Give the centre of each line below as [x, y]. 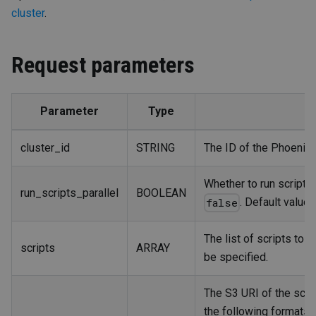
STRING [156, 147]
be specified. [236, 257]
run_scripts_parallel [69, 193]
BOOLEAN [161, 193]
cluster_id [45, 147]
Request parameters [103, 65]
